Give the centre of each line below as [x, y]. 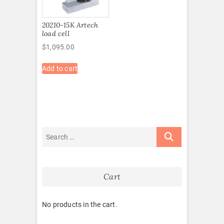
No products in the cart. [80, 205]
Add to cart [60, 69]
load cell [56, 34]
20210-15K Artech [70, 25]
